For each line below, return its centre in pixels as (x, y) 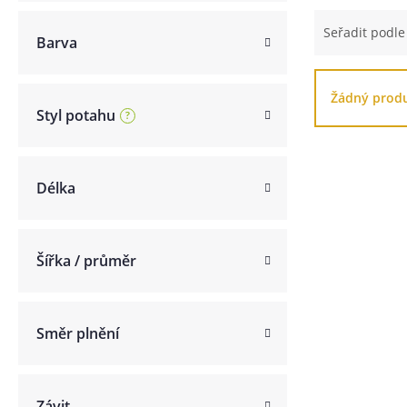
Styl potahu (76, 115)
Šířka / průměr (86, 261)
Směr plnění (78, 333)
